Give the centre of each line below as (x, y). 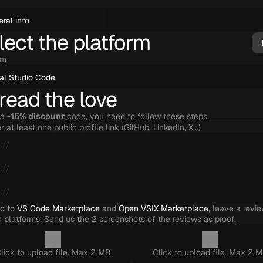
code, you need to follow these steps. (137, 116)
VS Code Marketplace (58, 208)
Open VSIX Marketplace (163, 208)
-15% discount (36, 116)
